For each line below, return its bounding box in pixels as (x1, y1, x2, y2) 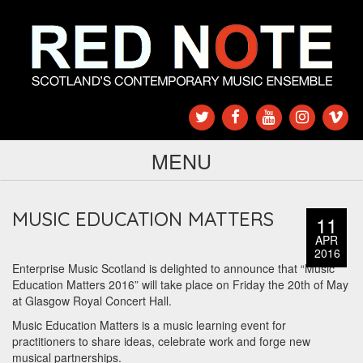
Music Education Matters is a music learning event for (12, 317, 286, 334)
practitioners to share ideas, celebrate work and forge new (12, 333, 310, 350)
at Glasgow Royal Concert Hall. (12, 293, 172, 310)
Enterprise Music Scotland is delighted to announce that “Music (12, 260, 335, 277)
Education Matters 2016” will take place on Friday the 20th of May (12, 276, 348, 293)
